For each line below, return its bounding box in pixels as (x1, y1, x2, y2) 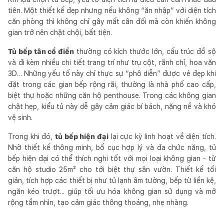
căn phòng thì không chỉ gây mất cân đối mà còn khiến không (8, 17, 216, 25)
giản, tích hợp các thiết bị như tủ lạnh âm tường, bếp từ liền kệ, (8, 176, 216, 184)
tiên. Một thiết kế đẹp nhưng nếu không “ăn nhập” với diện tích (8, 6, 216, 14)
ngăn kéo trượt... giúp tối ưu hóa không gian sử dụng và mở (8, 187, 216, 195)
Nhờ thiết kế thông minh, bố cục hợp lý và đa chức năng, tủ (8, 143, 216, 151)
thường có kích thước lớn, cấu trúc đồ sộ (74, 47, 216, 55)
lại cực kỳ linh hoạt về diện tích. (108, 132, 216, 140)
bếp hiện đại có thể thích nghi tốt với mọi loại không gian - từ (8, 154, 216, 162)
